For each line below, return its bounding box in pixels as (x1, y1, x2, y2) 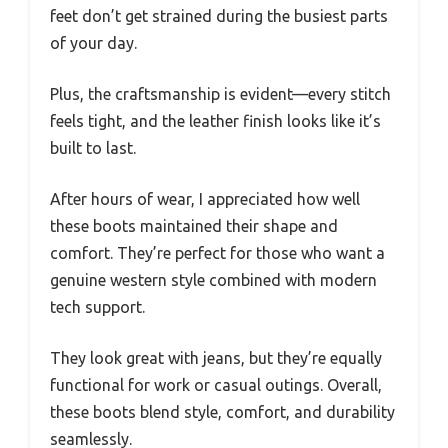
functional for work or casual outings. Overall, (50, 375, 382, 394)
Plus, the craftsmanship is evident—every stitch (50, 84, 391, 103)
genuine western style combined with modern (50, 270, 377, 289)
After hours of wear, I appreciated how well (50, 189, 360, 208)
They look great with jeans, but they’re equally (50, 348, 382, 367)
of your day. (50, 33, 137, 52)
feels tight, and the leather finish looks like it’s (50, 111, 381, 130)
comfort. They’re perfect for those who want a (50, 243, 385, 262)
